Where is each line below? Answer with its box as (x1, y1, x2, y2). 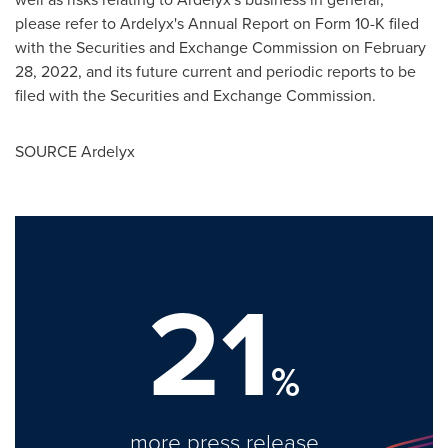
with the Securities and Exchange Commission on (15, 36, 364, 59)
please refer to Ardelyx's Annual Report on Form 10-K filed (15, 12, 419, 35)
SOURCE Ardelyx (15, 140, 135, 163)
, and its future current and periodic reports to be (78, 60, 416, 83)
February (364, 36, 426, 59)
